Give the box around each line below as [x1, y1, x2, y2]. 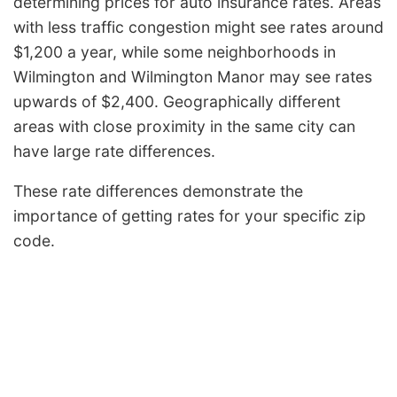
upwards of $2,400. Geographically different [13, 91, 340, 111]
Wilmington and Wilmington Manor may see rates [13, 66, 372, 86]
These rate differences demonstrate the [13, 182, 303, 201]
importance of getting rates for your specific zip [13, 206, 366, 226]
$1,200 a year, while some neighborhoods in [13, 42, 336, 61]
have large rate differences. [13, 141, 215, 160]
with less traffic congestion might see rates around [13, 17, 384, 36]
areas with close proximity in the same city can [13, 116, 355, 136]
